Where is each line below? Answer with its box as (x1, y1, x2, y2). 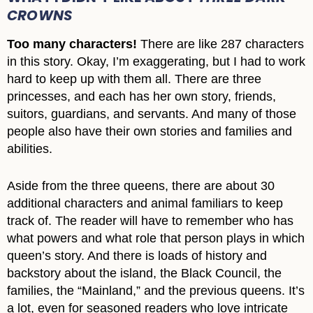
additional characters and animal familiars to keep (7, 196, 283, 211)
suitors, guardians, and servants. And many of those (7, 107, 296, 122)
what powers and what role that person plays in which (7, 231, 305, 246)
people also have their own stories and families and (7, 124, 292, 139)
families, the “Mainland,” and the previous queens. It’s (7, 284, 305, 298)
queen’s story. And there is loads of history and (7, 249, 267, 263)
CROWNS (7, 6, 73, 26)
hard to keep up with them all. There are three (7, 72, 261, 87)
